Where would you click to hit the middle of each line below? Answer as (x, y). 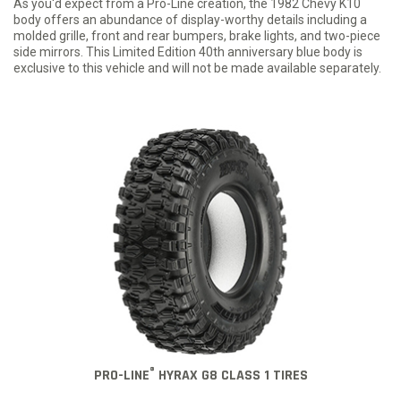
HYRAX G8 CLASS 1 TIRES (231, 376)
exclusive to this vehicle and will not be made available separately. (197, 68)
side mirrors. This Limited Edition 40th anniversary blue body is (188, 51)
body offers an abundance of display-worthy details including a (190, 19)
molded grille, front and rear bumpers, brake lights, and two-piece (197, 35)
